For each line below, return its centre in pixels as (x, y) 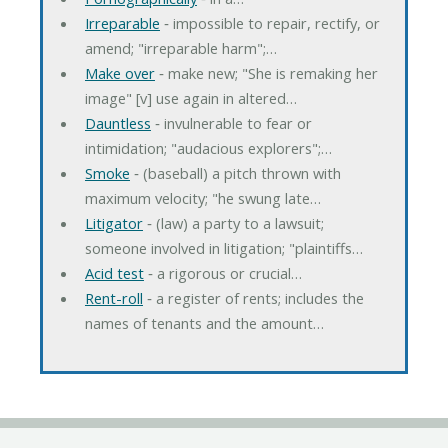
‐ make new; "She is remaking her (266, 73)
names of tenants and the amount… (204, 323)
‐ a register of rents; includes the (253, 298)
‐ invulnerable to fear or (231, 123)
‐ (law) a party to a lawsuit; (233, 223)
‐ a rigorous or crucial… (222, 273)
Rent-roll (113, 298)
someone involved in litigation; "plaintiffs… (223, 248)
